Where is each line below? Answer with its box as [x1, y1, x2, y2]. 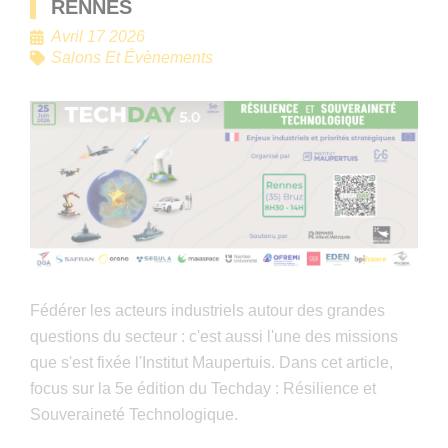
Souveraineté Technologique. [30, 405, 238, 423]
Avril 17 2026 [51, 28, 145, 45]
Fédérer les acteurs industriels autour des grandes [30, 301, 385, 319]
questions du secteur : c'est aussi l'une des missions [30, 327, 398, 345]
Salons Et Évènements [51, 49, 213, 66]
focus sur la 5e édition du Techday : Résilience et [30, 379, 376, 397]
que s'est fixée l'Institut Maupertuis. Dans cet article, [30, 353, 393, 371]
